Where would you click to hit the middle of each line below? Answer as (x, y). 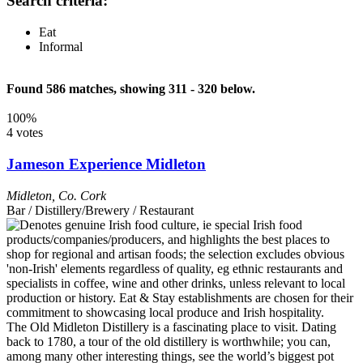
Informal (61, 47)
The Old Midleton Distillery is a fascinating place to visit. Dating (171, 327)
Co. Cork (82, 195)
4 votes (25, 133)
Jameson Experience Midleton (106, 164)
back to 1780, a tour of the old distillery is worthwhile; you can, (169, 341)
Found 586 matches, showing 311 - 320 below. (131, 89)
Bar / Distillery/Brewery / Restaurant (100, 210)
